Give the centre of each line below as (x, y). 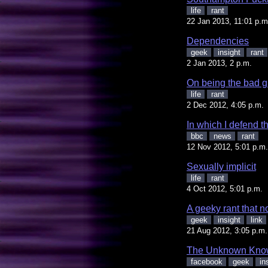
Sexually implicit (221, 166)
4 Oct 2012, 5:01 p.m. (225, 188)
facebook (206, 261)
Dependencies (218, 41)
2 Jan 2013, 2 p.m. (219, 63)
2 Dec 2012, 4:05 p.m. (225, 105)
